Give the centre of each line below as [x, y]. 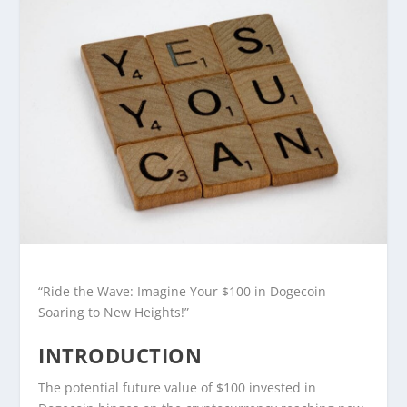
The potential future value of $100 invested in [178, 387]
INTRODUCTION [120, 355]
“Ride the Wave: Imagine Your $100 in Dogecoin [183, 291]
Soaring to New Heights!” [114, 312]
